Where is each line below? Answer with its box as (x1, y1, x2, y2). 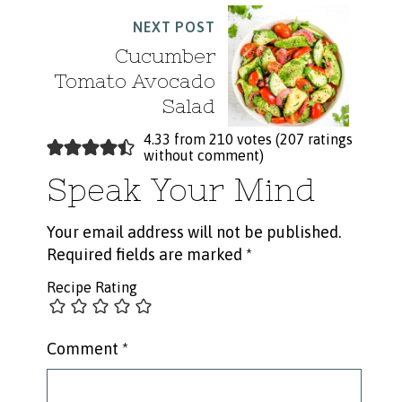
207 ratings (280, 131, 354, 148)
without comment (144, 147, 260, 164)
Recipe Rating (46, 279, 137, 296)
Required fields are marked (46, 245, 246, 265)
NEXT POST (133, 19, 215, 36)
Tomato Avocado (54, 70, 215, 93)
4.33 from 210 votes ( (144, 131, 281, 148)
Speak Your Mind (46, 172, 316, 208)
